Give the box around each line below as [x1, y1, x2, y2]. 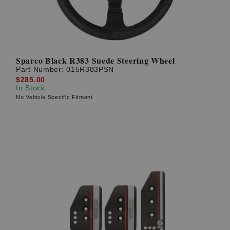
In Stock [16, 83, 45, 92]
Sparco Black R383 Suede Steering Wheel [16, 54, 175, 67]
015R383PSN [66, 65, 114, 74]
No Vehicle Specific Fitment [16, 93, 93, 100]
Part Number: [16, 65, 67, 74]
